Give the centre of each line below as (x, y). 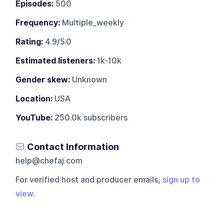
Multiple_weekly (92, 22)
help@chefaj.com (49, 160)
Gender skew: (43, 79)
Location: (34, 98)
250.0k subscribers (90, 117)
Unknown (89, 79)
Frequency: (38, 22)
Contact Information (73, 146)
